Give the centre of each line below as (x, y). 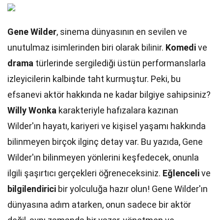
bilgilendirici (32, 189)
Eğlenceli (181, 173)
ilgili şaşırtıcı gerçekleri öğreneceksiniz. (85, 173)
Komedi (181, 47)
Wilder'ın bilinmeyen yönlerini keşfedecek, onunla (103, 157)
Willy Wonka (32, 110)
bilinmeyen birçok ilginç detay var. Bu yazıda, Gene (105, 142)
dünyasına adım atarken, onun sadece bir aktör (99, 205)
